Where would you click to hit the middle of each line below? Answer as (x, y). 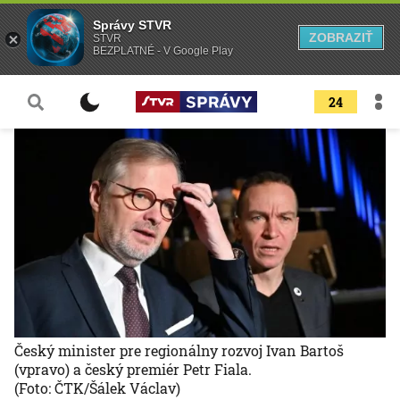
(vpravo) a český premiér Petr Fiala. (133, 370)
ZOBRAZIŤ (341, 37)
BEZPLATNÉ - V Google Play (163, 51)
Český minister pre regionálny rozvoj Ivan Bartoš (179, 351)
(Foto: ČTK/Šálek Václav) (97, 388)
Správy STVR (132, 25)
